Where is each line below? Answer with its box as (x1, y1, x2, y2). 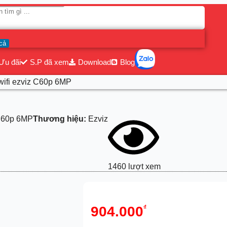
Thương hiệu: (33, 115, 86, 123)
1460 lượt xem (108, 162, 161, 171)
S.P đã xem (29, 58, 69, 66)
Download (78, 58, 111, 66)
